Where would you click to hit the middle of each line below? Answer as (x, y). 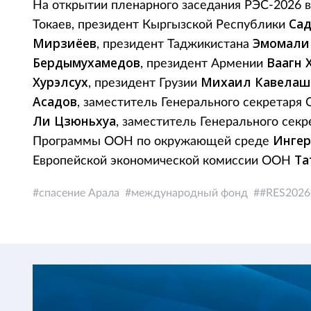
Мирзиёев (65, 43)
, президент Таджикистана (175, 44)
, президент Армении (203, 64)
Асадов (55, 101)
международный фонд (190, 193)
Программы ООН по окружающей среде (153, 142)
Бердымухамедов (86, 62)
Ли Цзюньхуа (74, 121)
